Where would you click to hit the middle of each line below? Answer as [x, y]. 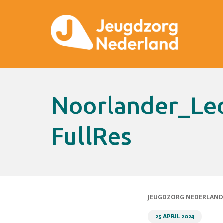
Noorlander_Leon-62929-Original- [60, 105]
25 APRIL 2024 [175, 216]
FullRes [91, 136]
